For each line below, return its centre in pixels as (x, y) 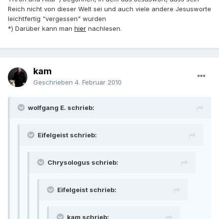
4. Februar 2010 (98, 82)
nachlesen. (104, 29)
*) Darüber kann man (41, 29)
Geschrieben (54, 82)
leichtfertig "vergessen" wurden (57, 19)
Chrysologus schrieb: (83, 163)
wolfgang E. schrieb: (61, 108)
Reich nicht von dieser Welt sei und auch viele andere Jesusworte (109, 9)
